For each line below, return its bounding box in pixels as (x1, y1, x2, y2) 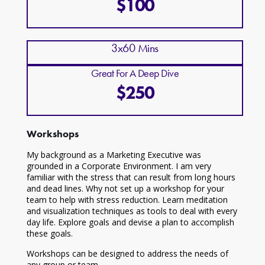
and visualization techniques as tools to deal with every (26, 205, 237, 217)
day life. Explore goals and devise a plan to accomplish (26, 216, 234, 228)
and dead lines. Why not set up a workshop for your (26, 183, 224, 195)
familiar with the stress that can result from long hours (26, 172, 235, 183)
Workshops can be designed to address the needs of (26, 248, 228, 260)
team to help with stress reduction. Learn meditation (26, 194, 228, 206)
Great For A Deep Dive (91, 66, 179, 80)
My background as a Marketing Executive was (26, 149, 201, 161)
